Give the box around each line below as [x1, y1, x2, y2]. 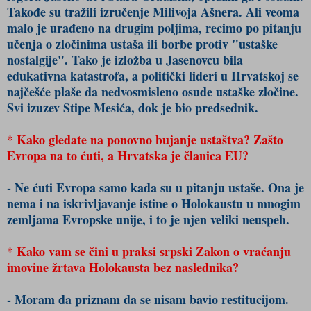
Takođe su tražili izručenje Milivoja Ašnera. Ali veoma [7, 3, 299, 21]
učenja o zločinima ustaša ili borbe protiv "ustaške [7, 35, 278, 53]
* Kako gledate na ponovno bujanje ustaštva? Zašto [7, 131, 283, 149]
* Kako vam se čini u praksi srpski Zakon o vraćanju [7, 242, 291, 260]
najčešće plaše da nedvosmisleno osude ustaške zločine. [7, 83, 299, 101]
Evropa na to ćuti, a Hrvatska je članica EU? [7, 146, 249, 165]
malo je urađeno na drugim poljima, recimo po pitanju [7, 19, 301, 37]
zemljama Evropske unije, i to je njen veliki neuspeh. [7, 210, 289, 228]
